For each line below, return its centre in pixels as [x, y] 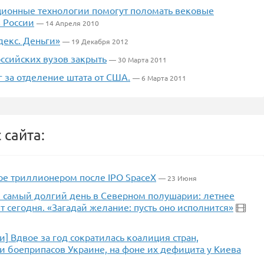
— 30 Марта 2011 [138, 60]
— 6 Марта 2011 [159, 78]
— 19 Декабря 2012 [95, 41]
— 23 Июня [178, 178]
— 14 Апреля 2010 [68, 23]
